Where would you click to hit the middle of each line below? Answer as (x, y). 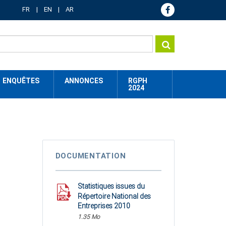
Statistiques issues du (111, 186)
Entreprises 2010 (104, 206)
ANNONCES (84, 81)
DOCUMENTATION (91, 156)
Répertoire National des (114, 196)
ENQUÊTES (21, 81)
